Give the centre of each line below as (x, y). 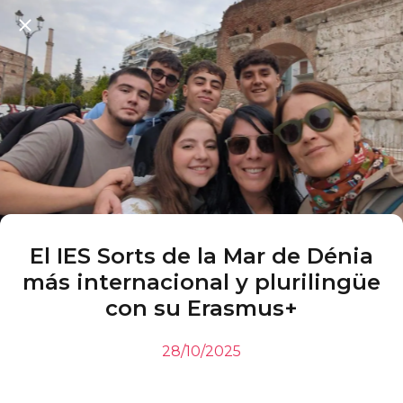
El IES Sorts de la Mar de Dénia (201, 256)
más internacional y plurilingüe (201, 282)
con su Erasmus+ (201, 308)
